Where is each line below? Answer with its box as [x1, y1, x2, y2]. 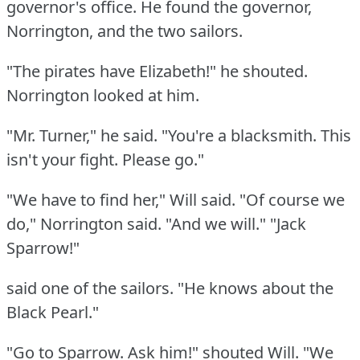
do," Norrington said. [6, 212, 162, 235]
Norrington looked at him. [6, 84, 199, 106]
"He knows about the [178, 276, 333, 299]
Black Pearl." [6, 301, 99, 323]
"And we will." [166, 212, 266, 235]
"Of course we [239, 188, 345, 211]
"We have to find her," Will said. [6, 188, 235, 211]
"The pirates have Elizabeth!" [6, 59, 216, 82]
